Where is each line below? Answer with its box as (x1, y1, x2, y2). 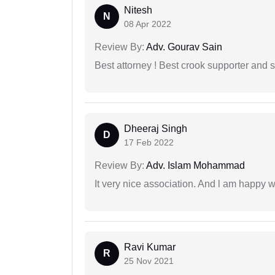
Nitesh (124, 5, 152, 16)
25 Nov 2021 (124, 256, 174, 266)
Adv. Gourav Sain (144, 42, 222, 53)
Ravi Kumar (124, 242, 176, 253)
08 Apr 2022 (124, 19, 171, 29)
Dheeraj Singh (124, 123, 187, 134)
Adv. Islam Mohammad (144, 160, 245, 171)
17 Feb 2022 (124, 137, 174, 148)
